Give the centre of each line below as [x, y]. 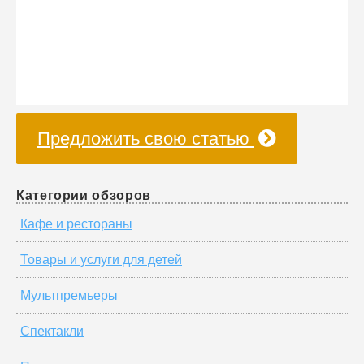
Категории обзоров [84, 195]
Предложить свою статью [146, 139]
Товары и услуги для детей [101, 260]
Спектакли [52, 331]
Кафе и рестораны [76, 224]
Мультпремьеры [69, 295]
